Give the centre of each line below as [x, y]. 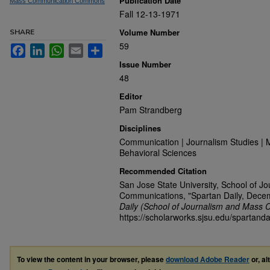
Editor [131, 96]
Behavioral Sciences [158, 152]
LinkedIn [61, 48]
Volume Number [149, 32]
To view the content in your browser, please [91, 259]
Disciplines [140, 128]
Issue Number [145, 64]
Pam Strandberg [151, 110]
